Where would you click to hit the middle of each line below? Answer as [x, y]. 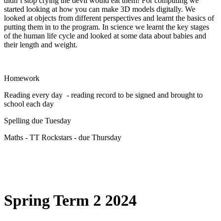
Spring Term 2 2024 [70, 200]
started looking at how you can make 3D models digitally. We [100, 9]
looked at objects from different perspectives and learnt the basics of [109, 18]
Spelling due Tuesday [37, 121]
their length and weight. [41, 45]
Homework [22, 78]
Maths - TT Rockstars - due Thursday [63, 137]
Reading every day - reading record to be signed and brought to [103, 95]
